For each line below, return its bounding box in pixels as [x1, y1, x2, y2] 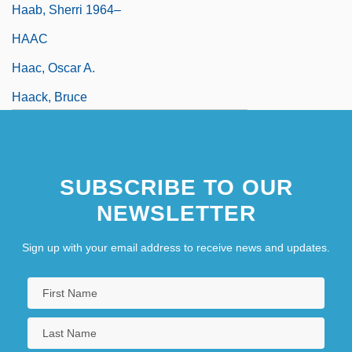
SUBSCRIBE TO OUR [59, 174, 293, 200]
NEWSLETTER [96, 200, 256, 225]
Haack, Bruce [12, 90, 87, 104]
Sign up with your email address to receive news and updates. [22, 240, 330, 254]
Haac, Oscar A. [12, 60, 95, 75]
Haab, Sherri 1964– [12, 2, 121, 16]
